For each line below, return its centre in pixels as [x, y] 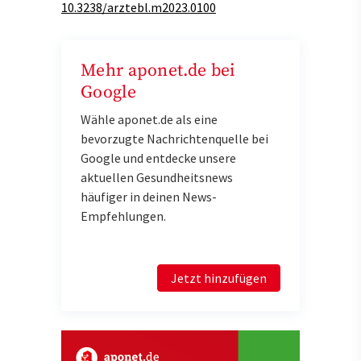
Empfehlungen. [123, 216]
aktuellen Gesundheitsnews [157, 177]
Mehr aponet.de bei [158, 70]
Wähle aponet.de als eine [149, 119]
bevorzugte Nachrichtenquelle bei [174, 138]
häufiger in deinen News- [149, 196]
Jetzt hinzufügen [219, 278]
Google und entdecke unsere [158, 158]
